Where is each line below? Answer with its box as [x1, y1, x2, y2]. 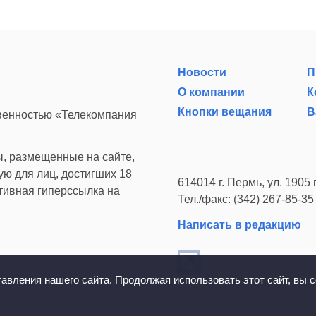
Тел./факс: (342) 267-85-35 [178, 193, 314, 206]
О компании [178, 86, 245, 99]
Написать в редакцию [178, 219, 301, 231]
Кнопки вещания [178, 106, 272, 119]
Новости [178, 66, 226, 79]
